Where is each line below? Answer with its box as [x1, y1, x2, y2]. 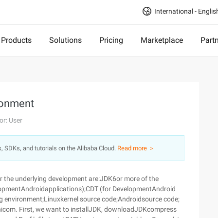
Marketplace [141, 36, 183, 45]
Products [1, 36, 32, 45]
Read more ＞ [117, 145, 155, 152]
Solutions [49, 36, 82, 45]
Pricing [99, 36, 123, 45]
